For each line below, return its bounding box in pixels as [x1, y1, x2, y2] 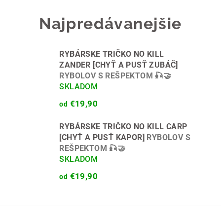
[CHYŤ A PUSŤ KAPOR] [59, 133, 147, 142]
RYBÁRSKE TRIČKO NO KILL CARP [59, 122, 187, 131]
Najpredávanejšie [39, 14, 182, 33]
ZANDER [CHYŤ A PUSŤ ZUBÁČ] [59, 60, 178, 70]
